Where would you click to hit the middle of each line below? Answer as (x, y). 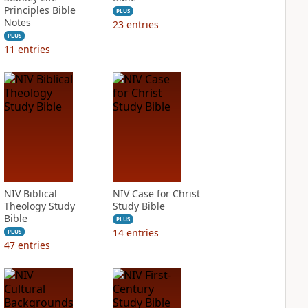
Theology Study (39, 206)
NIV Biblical (30, 194)
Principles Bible (40, 10)
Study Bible (139, 206)
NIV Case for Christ (156, 194)
